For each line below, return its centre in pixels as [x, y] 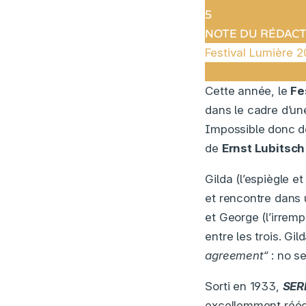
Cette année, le [248, 91]
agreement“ [237, 255]
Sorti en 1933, [244, 286]
